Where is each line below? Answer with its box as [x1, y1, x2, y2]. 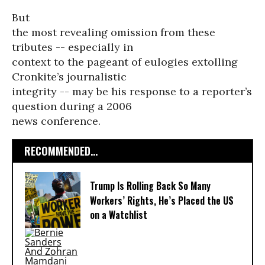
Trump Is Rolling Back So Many [90, 179, 211, 193]
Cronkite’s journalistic [12, 70, 127, 83]
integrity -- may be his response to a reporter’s [12, 85, 252, 98]
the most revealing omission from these [12, 25, 215, 39]
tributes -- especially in [12, 40, 133, 54]
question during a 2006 [12, 99, 132, 113]
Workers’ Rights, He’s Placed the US [90, 193, 234, 208]
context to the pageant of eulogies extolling [12, 55, 238, 69]
